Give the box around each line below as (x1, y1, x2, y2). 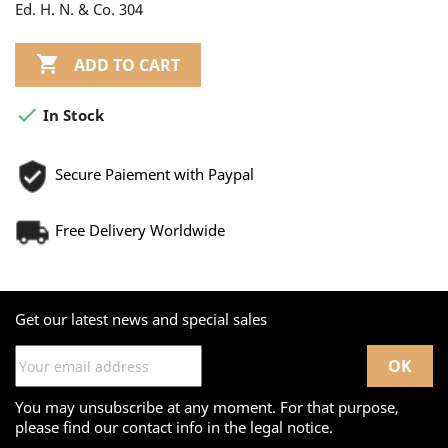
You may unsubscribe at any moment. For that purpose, (15, 397, 399, 418)
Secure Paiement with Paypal (55, 164, 254, 185)
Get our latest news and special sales (15, 309, 267, 330)
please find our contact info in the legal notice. (15, 417, 333, 438)
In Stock (39, 105, 104, 126)
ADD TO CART (74, 53, 180, 76)
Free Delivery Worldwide (55, 220, 225, 241)
